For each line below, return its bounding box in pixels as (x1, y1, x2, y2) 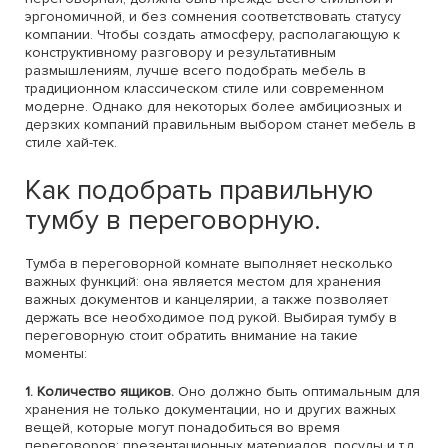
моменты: (25, 345, 87, 362)
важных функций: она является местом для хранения (25, 273, 381, 290)
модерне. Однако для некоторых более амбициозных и (25, 98, 402, 115)
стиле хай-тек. (25, 134, 117, 151)
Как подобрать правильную (25, 173, 373, 207)
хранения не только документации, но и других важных (25, 401, 396, 418)
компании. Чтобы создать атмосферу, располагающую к (25, 26, 400, 43)
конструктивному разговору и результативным (25, 44, 336, 61)
